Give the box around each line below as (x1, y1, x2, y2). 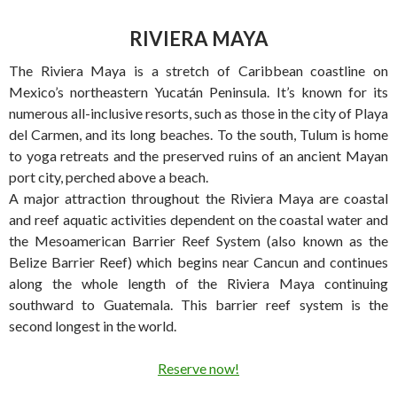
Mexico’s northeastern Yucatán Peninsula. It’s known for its (9, 83, 388, 100)
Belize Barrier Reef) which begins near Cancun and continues (9, 253, 388, 270)
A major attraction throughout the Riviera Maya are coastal (9, 190, 388, 206)
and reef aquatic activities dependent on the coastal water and (9, 211, 388, 228)
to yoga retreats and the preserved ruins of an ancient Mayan (9, 147, 388, 164)
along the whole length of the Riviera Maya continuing (9, 275, 388, 292)
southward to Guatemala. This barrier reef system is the (9, 296, 388, 313)
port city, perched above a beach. (9, 168, 208, 185)
